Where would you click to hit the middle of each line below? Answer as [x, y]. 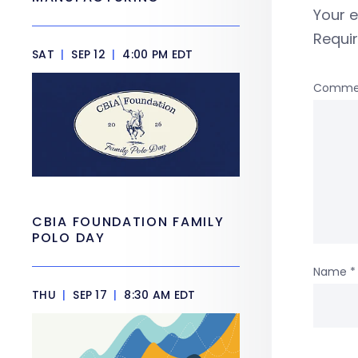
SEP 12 [88, 54]
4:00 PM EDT [156, 54]
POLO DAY [71, 238]
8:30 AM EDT [158, 295]
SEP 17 [90, 295]
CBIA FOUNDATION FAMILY [128, 222]
